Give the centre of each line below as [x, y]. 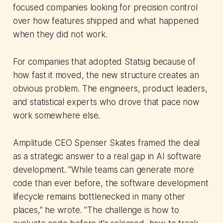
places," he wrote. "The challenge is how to [96, 210]
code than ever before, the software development [111, 183]
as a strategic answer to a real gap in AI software [107, 157]
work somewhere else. [56, 116]
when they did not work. [60, 35]
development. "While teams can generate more [103, 170]
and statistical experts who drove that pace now [106, 102]
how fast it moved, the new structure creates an [106, 75]
